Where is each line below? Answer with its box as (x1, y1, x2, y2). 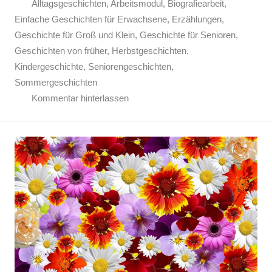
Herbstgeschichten (112, 46, 186, 56)
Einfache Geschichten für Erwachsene (15, 14, 167, 25)
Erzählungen (172, 14, 222, 25)
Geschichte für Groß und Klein (15, 30, 135, 41)
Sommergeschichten (15, 77, 97, 88)
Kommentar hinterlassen (31, 93, 129, 104)
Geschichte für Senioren (140, 30, 236, 41)
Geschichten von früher (15, 46, 107, 56)
